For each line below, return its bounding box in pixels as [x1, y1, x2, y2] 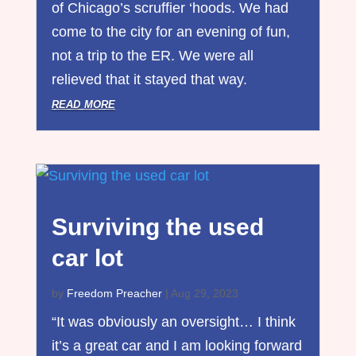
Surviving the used [51, 213, 264, 240]
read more [51, 95, 115, 111]
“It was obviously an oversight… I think [51, 313, 296, 330]
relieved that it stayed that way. [51, 71, 247, 87]
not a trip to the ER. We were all [51, 47, 253, 64]
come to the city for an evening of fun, [51, 23, 290, 40]
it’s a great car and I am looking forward [51, 337, 302, 354]
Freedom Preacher [66, 286, 162, 300]
